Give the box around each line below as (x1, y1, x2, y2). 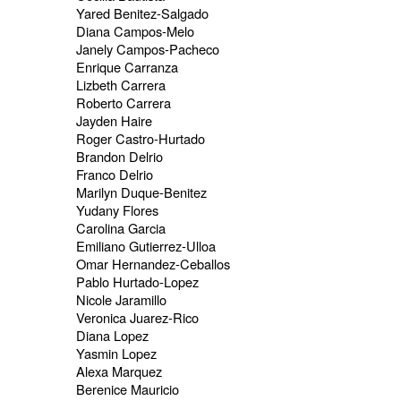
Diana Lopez (75, 326, 149, 346)
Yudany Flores (75, 200, 158, 220)
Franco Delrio (75, 165, 153, 184)
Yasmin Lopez (75, 344, 157, 363)
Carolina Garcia (75, 218, 166, 238)
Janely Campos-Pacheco (75, 39, 219, 59)
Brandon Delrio (75, 147, 163, 166)
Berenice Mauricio (75, 380, 179, 399)
